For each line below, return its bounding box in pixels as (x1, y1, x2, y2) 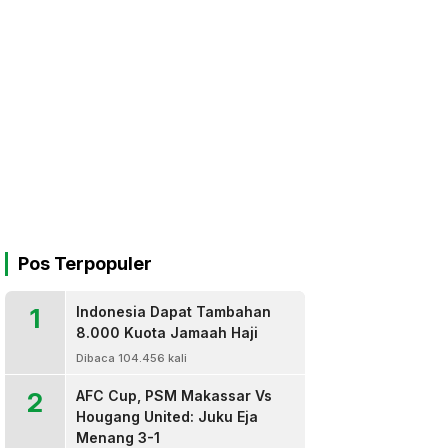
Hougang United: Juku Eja (76, 408, 258, 425)
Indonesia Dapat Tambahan (76, 303, 271, 320)
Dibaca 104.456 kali (76, 351, 187, 365)
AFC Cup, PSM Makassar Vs (76, 387, 272, 404)
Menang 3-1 (76, 429, 160, 446)
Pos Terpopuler (18, 253, 152, 274)
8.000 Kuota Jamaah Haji (76, 324, 258, 341)
